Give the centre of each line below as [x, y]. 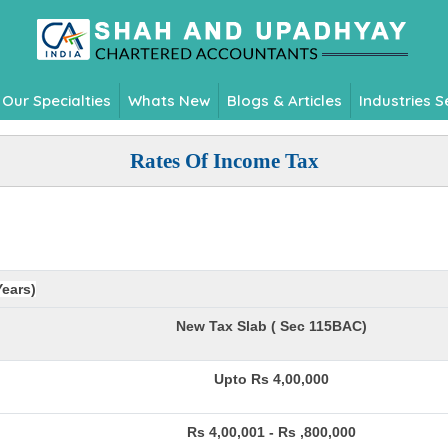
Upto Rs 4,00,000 [271, 379]
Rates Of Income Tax [224, 161]
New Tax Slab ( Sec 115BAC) [271, 326]
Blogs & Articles [284, 100]
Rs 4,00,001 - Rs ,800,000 [271, 432]
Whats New [168, 100]
